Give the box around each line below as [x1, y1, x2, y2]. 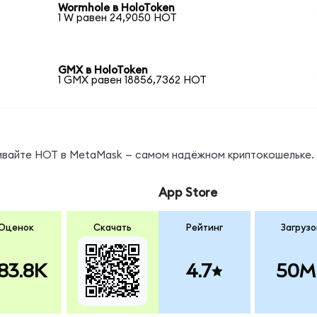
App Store [158, 187, 217, 200]
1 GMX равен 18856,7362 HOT [58, 74, 207, 86]
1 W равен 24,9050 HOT [58, 13, 178, 24]
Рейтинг [185, 222, 223, 233]
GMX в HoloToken [58, 64, 149, 76]
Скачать [93, 222, 132, 233]
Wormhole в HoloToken [58, 3, 175, 14]
